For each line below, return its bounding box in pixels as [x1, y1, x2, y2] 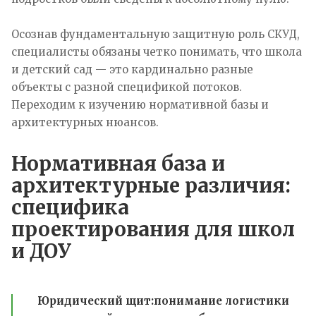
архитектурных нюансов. [11, 115, 159, 129]
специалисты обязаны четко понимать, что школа [11, 44, 302, 59]
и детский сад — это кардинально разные [11, 62, 253, 76]
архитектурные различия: [11, 172, 291, 198]
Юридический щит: [37, 293, 154, 308]
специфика [11, 194, 129, 220]
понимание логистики [154, 293, 289, 308]
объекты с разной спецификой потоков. [11, 80, 242, 94]
